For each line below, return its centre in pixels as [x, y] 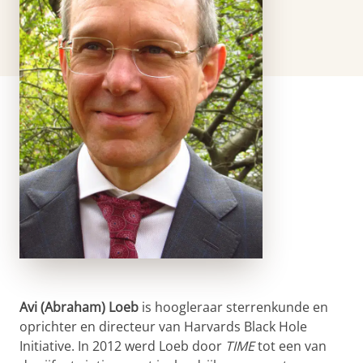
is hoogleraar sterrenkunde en [235, 307]
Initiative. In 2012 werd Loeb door [122, 346]
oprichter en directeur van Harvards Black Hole [163, 327]
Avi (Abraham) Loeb [81, 307]
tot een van [290, 346]
